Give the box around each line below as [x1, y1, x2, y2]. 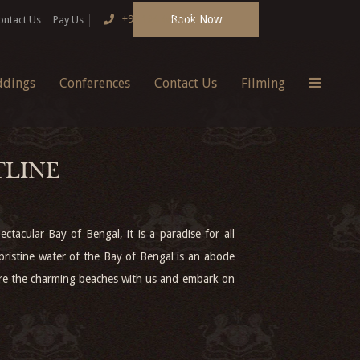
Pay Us [53, 14, 84, 26]
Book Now [170, 13, 222, 26]
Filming [240, 76, 285, 91]
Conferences [59, 76, 130, 91]
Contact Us [153, 76, 217, 91]
